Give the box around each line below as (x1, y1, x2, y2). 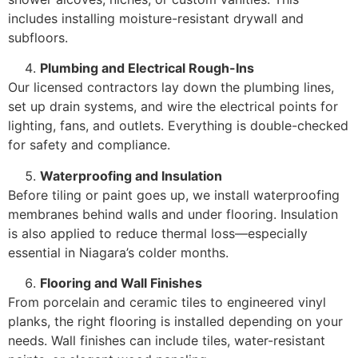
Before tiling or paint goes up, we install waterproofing (8, 186, 340, 203)
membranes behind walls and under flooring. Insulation (8, 205, 338, 222)
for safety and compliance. (8, 137, 170, 153)
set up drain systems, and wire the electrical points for (8, 98, 338, 115)
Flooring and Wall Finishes (40, 275, 202, 292)
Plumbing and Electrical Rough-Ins (40, 60, 254, 77)
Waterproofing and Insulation (40, 167, 222, 184)
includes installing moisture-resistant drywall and (8, 10, 304, 27)
